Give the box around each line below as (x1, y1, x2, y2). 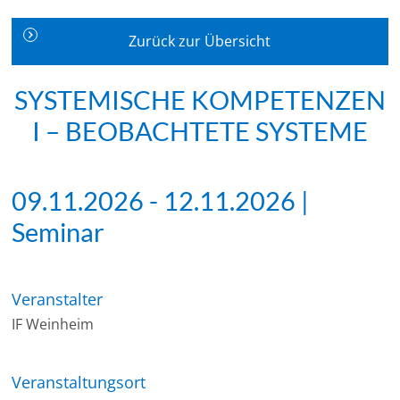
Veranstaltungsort (12, 371, 146, 394)
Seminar (12, 217, 105, 247)
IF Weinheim (12, 313, 95, 334)
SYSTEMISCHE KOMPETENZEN (13, 84, 386, 115)
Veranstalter (12, 287, 104, 310)
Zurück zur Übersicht (129, 30, 271, 51)
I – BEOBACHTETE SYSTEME (31, 115, 368, 146)
